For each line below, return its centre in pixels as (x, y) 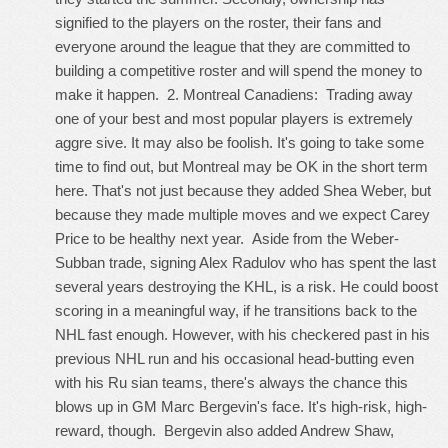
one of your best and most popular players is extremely (234, 118)
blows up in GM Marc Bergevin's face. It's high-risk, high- (241, 406)
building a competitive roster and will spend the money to (238, 70)
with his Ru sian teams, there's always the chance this (231, 382)
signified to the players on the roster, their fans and (218, 22)
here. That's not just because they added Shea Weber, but (243, 190)
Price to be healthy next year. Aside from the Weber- (227, 238)
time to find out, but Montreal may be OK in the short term (241, 166)
